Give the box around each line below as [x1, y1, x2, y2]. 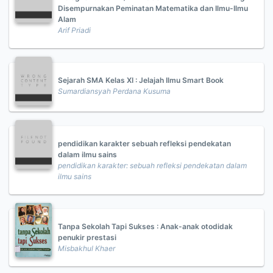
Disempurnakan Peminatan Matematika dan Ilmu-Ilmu [58, 4, 248, 13]
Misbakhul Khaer [58, 244, 115, 253]
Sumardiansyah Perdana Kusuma [58, 87, 171, 96]
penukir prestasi [58, 233, 116, 242]
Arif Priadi [58, 26, 91, 35]
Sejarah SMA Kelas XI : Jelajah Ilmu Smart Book [58, 76, 224, 85]
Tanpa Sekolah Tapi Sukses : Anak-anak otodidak [58, 222, 233, 231]
